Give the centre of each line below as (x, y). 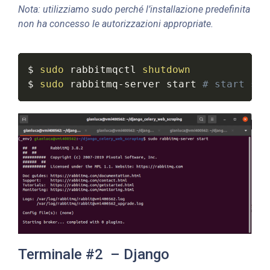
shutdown (166, 69)
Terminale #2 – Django (94, 255)
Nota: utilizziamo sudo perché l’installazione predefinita (134, 9)
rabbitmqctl (103, 69)
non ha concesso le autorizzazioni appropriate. (116, 24)
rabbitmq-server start (133, 84)
